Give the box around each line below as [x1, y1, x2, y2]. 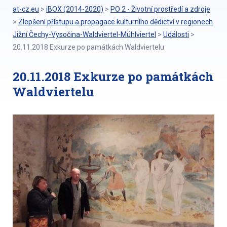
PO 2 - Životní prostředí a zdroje [110, 5, 210, 13]
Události [163, 30, 189, 39]
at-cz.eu [13, 5, 39, 13]
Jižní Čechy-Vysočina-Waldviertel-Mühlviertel [13, 30, 156, 39]
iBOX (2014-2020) [46, 5, 103, 13]
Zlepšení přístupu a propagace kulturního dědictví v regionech [18, 18, 213, 26]
